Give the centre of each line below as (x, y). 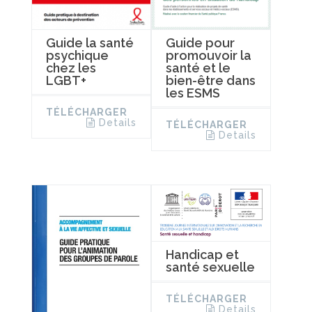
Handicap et (202, 255)
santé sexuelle (210, 267)
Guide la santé (90, 43)
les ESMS (193, 93)
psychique (77, 56)
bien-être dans (210, 81)
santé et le (198, 68)
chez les (71, 68)
